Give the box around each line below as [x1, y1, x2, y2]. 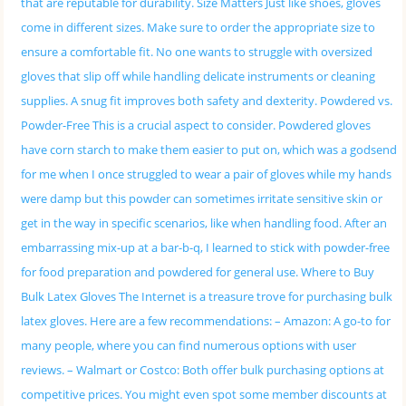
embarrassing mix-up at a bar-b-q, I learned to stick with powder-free [20, 240, 390, 256]
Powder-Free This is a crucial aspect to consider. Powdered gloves [20, 118, 371, 133]
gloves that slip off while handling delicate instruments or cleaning [20, 69, 375, 84]
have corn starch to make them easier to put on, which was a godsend [20, 142, 397, 158]
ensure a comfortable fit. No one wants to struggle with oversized [20, 44, 372, 60]
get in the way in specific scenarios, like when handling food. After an [20, 216, 387, 231]
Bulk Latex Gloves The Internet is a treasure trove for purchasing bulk [20, 289, 392, 304]
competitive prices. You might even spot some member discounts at [20, 387, 387, 402]
